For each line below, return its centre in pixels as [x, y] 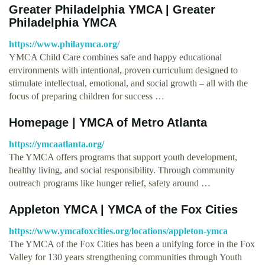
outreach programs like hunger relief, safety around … [110, 183]
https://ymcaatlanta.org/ [56, 144]
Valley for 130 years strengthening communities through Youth [125, 257]
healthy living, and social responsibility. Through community [122, 170]
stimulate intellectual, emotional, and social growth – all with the [128, 83]
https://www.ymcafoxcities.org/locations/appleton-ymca [118, 231]
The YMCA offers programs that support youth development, [123, 157]
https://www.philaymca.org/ [64, 44]
